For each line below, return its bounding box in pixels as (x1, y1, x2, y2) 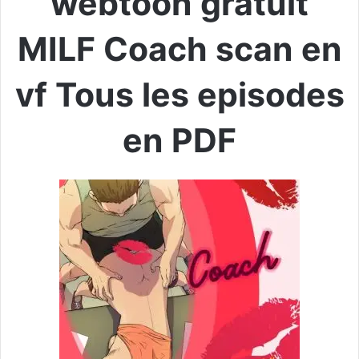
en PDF (123, 119, 236, 160)
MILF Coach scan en (17, 28, 342, 69)
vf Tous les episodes (14, 74, 345, 115)
